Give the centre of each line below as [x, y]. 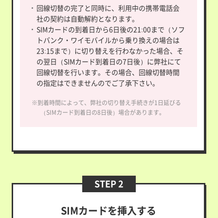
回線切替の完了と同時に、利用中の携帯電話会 [108, 8]
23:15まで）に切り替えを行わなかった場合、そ [110, 51]
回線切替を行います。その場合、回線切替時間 [108, 72]
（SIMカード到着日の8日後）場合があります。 [102, 112]
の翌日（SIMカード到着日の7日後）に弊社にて [109, 62]
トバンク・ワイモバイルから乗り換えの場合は [108, 40]
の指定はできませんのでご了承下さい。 [98, 83]
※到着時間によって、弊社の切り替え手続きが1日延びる [106, 103]
